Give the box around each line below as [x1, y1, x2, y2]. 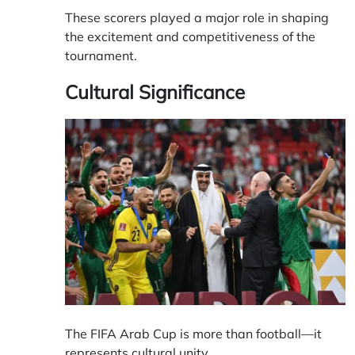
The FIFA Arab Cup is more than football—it [65, 325, 322, 342]
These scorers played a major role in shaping [65, 9, 329, 25]
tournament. [65, 47, 137, 63]
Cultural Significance [65, 79, 245, 104]
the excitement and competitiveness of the [65, 28, 315, 44]
